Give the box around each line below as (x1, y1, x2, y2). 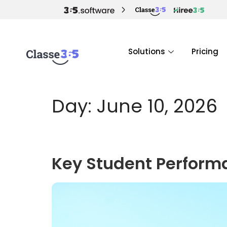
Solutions (128, 46, 165, 57)
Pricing (192, 46, 218, 57)
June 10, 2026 (97, 93, 217, 119)
